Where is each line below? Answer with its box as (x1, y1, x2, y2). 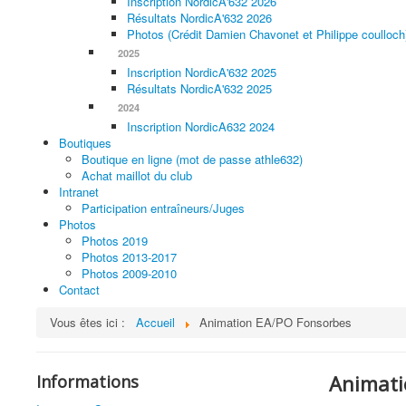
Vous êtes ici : (50, 314, 132, 331)
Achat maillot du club (82, 167, 192, 184)
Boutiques (59, 134, 111, 151)
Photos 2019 (82, 232, 148, 249)
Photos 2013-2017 (82, 248, 177, 266)
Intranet (59, 183, 99, 200)
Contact (59, 281, 100, 298)
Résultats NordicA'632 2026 (127, 9, 272, 26)
